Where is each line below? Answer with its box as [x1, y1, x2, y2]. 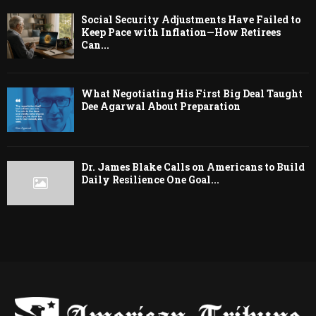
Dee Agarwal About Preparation [81, 99, 241, 113]
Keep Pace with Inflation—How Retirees [81, 25, 281, 39]
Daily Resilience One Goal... [81, 173, 219, 187]
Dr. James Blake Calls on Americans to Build [81, 160, 305, 174]
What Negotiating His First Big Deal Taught [81, 86, 303, 100]
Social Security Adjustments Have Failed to [81, 13, 300, 27]
